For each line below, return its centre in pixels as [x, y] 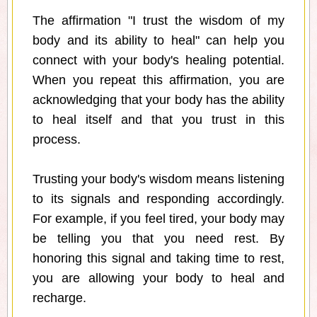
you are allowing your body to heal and [158, 278]
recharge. [59, 298]
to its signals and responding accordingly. [158, 199]
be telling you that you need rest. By [158, 239]
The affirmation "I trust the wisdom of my [158, 21]
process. [57, 140]
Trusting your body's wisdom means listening [158, 179]
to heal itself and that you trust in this [158, 120]
